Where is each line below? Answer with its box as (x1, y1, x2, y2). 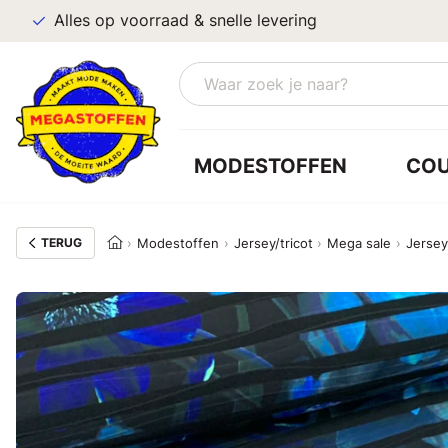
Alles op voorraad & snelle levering (54, 11, 317, 30)
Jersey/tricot (233, 235, 313, 251)
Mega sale (327, 235, 392, 251)
